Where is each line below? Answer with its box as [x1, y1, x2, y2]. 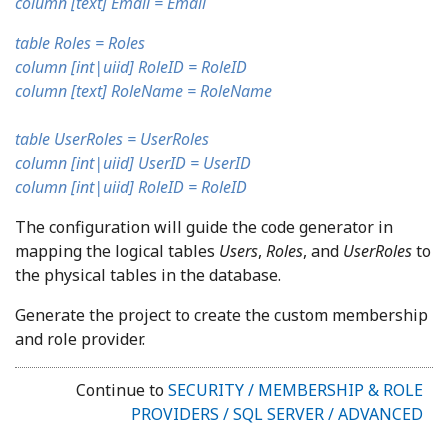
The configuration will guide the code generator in [15, 215, 393, 238]
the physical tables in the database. [15, 263, 281, 286]
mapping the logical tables [15, 239, 219, 262]
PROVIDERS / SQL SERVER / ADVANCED [131, 402, 423, 425]
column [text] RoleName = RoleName [15, 79, 272, 102]
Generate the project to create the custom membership [15, 303, 428, 326]
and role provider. [15, 327, 145, 350]
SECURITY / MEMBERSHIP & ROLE [168, 378, 423, 401]
